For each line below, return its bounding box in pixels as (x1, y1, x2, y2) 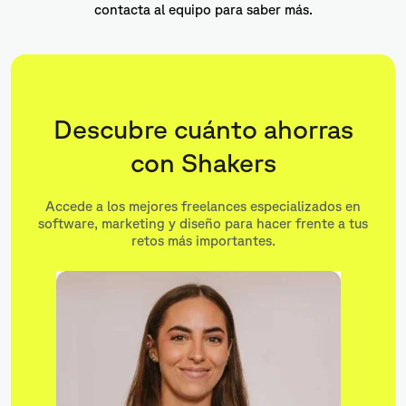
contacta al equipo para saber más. (93, 2, 313, 18)
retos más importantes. (130, 233, 275, 249)
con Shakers (130, 147, 276, 179)
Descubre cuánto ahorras (53, 113, 353, 145)
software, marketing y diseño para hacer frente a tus (38, 216, 368, 232)
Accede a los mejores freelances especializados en (45, 198, 361, 215)
